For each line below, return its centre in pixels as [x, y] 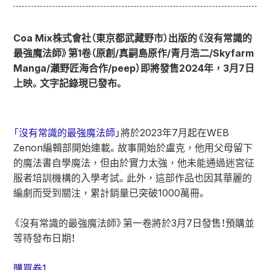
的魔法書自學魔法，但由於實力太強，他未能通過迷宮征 [134, 163]
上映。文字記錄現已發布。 [69, 83]
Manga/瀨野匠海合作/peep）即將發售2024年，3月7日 [134, 68]
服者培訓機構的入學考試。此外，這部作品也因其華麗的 [133, 178]
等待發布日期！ [44, 238]
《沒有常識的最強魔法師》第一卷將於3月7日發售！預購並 [134, 223]
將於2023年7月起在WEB [175, 133]
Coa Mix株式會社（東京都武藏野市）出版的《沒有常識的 [133, 38]
